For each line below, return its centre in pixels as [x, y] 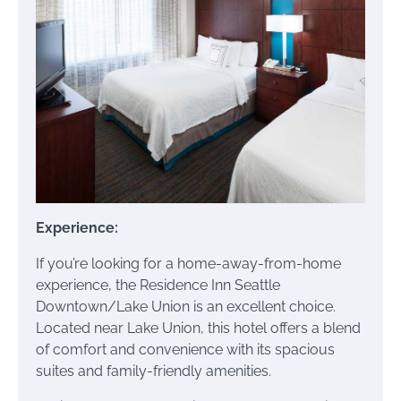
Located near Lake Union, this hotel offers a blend [198, 328]
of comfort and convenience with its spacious [185, 350]
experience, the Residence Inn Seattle [158, 286]
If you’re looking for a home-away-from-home [188, 264]
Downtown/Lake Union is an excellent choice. [186, 307]
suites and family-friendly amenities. [154, 371]
